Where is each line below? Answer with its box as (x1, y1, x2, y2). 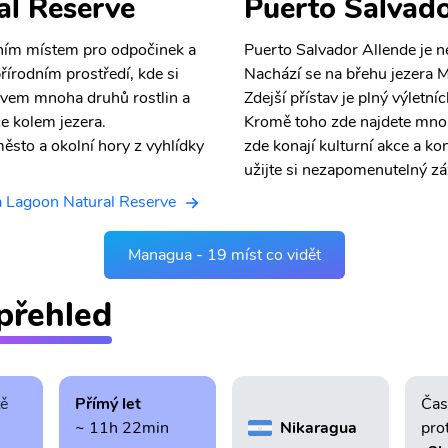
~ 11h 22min (74, 417, 169, 440)
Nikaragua (279, 417, 357, 440)
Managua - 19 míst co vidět (127, 244, 321, 267)
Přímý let (74, 393, 141, 416)
